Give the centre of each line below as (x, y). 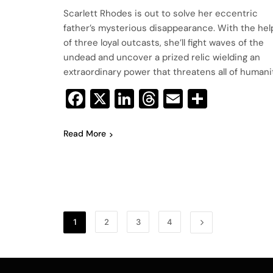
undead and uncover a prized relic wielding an (162, 58)
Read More (85, 134)
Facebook (129, 99)
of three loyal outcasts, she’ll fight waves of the (164, 43)
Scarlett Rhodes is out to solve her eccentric (161, 14)
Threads (194, 99)
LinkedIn (171, 99)
